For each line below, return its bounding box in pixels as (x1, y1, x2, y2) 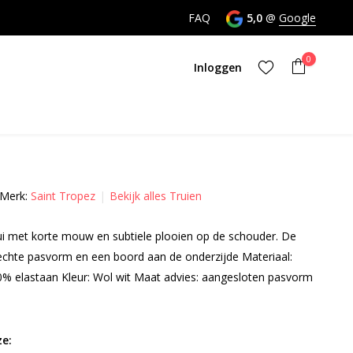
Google (279, 10, 316, 25)
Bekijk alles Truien (109, 188, 202, 203)
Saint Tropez (30, 188, 95, 203)
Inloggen (194, 59, 242, 75)
